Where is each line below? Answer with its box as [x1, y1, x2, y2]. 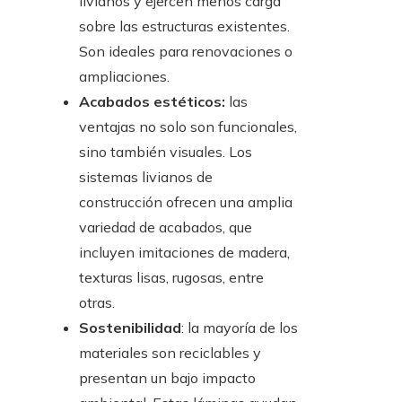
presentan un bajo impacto [79, 369, 256, 388]
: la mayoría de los [181, 319, 298, 337]
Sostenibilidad [79, 319, 181, 337]
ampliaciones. [79, 67, 170, 86]
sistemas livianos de [79, 168, 213, 187]
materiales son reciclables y [79, 344, 261, 363]
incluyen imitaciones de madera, [79, 243, 290, 262]
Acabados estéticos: [79, 92, 229, 111]
